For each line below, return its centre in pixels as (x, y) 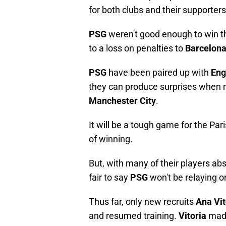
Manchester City (122, 101)
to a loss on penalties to (137, 48)
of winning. (111, 139)
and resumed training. (134, 216)
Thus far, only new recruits (142, 202)
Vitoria (192, 216)
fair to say (109, 178)
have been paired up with (160, 73)
